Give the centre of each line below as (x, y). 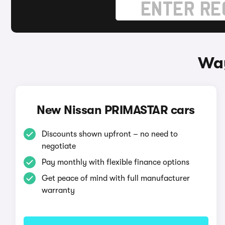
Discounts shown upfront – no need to (109, 134)
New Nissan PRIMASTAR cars (116, 110)
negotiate (59, 146)
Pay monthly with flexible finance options (115, 162)
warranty (58, 190)
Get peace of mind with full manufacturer (116, 178)
